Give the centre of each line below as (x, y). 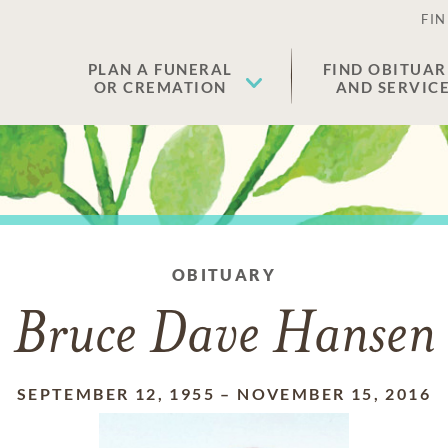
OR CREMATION (160, 87)
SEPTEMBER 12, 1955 (116, 393)
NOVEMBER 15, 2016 (334, 393)
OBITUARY (224, 274)
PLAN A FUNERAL (160, 69)
